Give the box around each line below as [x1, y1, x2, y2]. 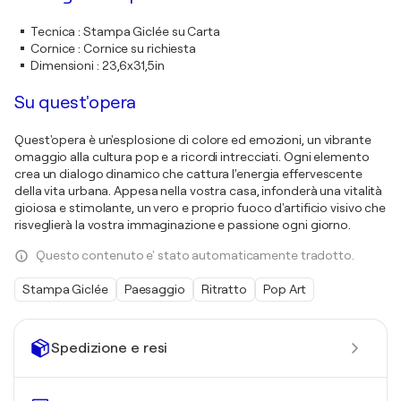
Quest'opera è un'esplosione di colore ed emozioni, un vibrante [14, 132, 371, 148]
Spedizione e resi [51, 339, 168, 356]
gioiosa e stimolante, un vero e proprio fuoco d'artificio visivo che [14, 200, 387, 216]
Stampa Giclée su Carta [83, 24, 220, 39]
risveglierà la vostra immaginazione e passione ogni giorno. [14, 218, 352, 233]
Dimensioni [30, 58, 95, 73]
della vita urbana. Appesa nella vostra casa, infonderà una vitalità [14, 183, 383, 199]
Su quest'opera [14, 92, 137, 114]
